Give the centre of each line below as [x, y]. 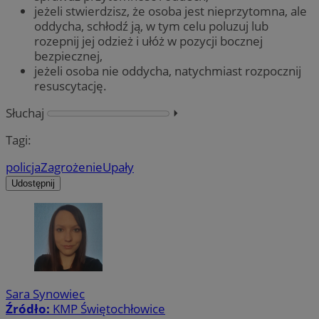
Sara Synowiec [45, 294]
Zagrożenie [72, 167]
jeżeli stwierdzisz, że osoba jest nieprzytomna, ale [171, 11]
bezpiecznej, [68, 56]
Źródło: [29, 309]
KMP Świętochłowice [109, 309]
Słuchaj [25, 113]
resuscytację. [70, 85]
